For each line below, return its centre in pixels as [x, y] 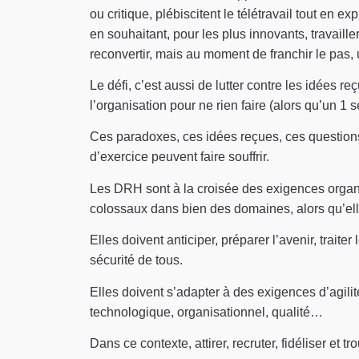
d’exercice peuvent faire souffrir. [179, 157]
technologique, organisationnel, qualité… [206, 312]
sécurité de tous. [136, 260]
